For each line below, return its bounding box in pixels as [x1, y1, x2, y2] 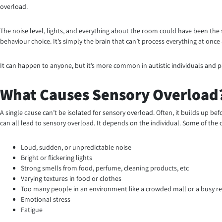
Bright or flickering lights [21, 153, 92, 163]
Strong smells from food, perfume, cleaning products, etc [21, 164, 189, 173]
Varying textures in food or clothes [21, 174, 121, 183]
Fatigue [21, 205, 43, 215]
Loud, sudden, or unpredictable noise [21, 143, 131, 152]
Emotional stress [21, 195, 70, 204]
